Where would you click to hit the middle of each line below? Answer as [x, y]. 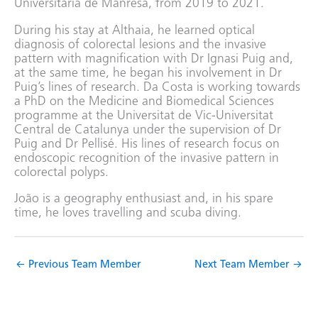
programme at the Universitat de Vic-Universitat [144, 116]
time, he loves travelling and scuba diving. [128, 214]
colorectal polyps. [61, 172]
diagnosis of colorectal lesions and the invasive [140, 45]
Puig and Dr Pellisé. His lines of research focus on [147, 144]
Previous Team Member [83, 265]
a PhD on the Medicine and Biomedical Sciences [144, 102]
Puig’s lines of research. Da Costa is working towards [157, 87]
